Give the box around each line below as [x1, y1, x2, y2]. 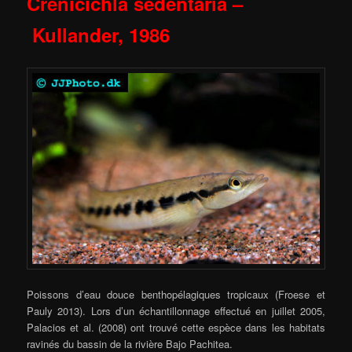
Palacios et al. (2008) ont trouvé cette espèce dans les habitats [27, 320, 325, 335]
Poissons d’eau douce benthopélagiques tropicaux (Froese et [27, 287, 325, 302]
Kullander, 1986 [27, 21, 170, 49]
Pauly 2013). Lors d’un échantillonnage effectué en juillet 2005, [27, 303, 325, 319]
